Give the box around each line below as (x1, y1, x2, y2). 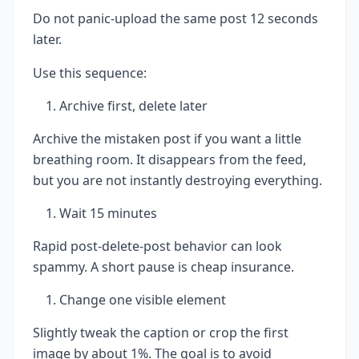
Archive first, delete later (59, 97, 208, 115)
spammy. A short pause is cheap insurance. (33, 258, 294, 276)
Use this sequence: (33, 64, 147, 83)
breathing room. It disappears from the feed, (33, 151, 306, 169)
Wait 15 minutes (59, 204, 157, 223)
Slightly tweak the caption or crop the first (33, 324, 288, 342)
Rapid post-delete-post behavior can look (33, 237, 282, 256)
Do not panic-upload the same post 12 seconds (33, 10, 318, 28)
